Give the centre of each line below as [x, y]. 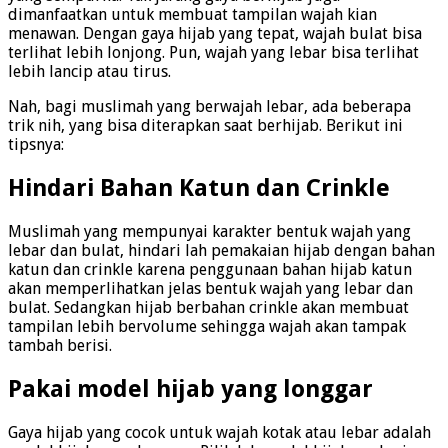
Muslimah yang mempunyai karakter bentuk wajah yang [209, 232]
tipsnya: [36, 145]
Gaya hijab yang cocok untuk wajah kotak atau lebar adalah [219, 432]
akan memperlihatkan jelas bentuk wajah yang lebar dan [210, 289]
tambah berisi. [60, 346]
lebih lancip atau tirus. [89, 72]
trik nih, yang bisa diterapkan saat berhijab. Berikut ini [205, 126]
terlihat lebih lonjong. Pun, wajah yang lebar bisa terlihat [213, 53]
